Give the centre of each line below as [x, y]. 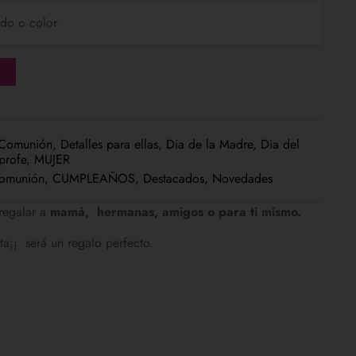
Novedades [242, 178]
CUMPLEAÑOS [94, 178]
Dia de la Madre [209, 144]
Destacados [174, 178]
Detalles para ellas [109, 144]
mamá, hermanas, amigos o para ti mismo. [176, 211]
